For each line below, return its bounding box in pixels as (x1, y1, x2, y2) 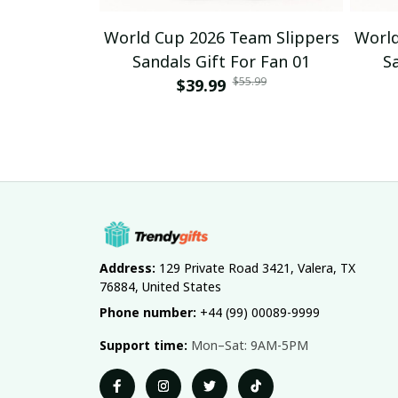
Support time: (99, 336, 187, 354)
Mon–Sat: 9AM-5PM (187, 336, 308, 354)
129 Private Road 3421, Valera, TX (155, 259, 355, 276)
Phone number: (99, 303, 196, 321)
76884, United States (99, 277, 221, 295)
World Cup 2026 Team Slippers (103, 26, 339, 48)
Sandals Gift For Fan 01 (132, 50, 310, 72)
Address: (99, 259, 155, 276)
